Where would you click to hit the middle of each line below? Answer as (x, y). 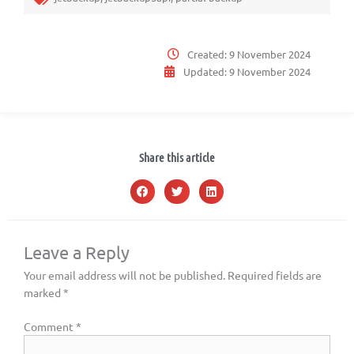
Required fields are (275, 275)
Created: (208, 54)
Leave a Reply (77, 252)
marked (43, 293)
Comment (50, 326)
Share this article (177, 157)
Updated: (206, 71)
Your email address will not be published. (124, 275)
